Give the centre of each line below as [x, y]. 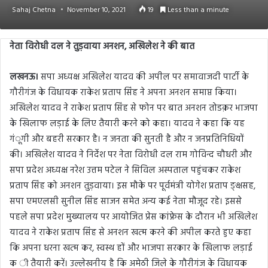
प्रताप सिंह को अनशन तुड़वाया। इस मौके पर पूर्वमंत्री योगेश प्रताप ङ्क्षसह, [133, 186]
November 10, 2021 [96, 10]
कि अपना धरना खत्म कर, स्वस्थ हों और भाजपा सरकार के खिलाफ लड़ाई [131, 248]
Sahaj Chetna [34, 10]
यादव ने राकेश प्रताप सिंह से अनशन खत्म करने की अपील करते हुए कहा [130, 232]
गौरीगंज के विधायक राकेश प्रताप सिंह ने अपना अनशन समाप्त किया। [123, 92]
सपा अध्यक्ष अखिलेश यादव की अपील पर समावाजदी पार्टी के [144, 77]
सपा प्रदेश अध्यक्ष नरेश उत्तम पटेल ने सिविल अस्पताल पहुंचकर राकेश [125, 170]
